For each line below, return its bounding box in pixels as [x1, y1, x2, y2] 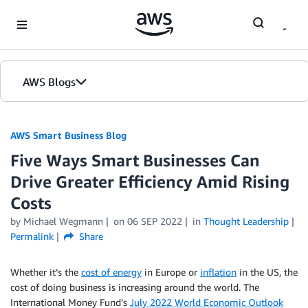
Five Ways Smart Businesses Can [10, 151, 260, 170]
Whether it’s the [10, 266, 81, 278]
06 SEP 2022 [126, 215, 182, 227]
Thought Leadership [203, 215, 289, 227]
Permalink [10, 230, 54, 242]
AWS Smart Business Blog [10, 129, 126, 141]
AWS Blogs [23, 75, 76, 89]
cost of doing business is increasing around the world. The [10, 281, 259, 293]
